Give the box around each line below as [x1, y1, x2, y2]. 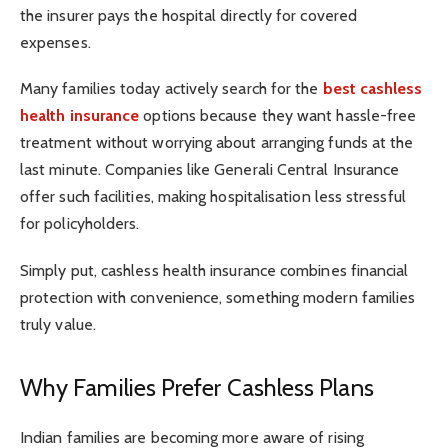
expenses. [20, 33, 91, 53]
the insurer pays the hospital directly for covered [20, 6, 357, 26]
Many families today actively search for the [20, 79, 323, 99]
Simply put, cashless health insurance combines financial [20, 260, 409, 280]
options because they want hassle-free [139, 106, 417, 126]
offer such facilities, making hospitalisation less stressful [20, 187, 406, 207]
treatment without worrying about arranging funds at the [20, 133, 414, 153]
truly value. [20, 314, 96, 334]
